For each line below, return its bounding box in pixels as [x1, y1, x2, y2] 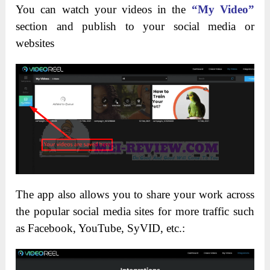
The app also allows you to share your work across [16, 187, 254, 201]
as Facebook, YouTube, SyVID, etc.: [16, 221, 186, 234]
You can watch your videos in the [16, 3, 192, 16]
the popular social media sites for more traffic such [16, 204, 254, 218]
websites [16, 37, 55, 49]
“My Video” [191, 3, 254, 16]
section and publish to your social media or [16, 20, 254, 33]
